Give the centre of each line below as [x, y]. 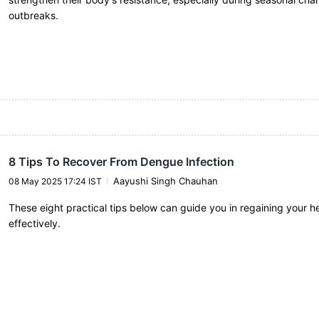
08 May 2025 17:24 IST [55, 181]
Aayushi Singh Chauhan [165, 181]
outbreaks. [33, 16]
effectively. [34, 223]
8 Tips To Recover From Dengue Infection [121, 161]
